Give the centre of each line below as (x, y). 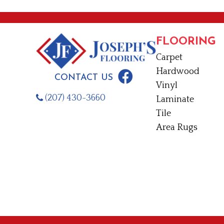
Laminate (175, 99)
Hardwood (178, 71)
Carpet (169, 57)
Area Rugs (177, 127)
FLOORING (186, 41)
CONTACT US (83, 77)
